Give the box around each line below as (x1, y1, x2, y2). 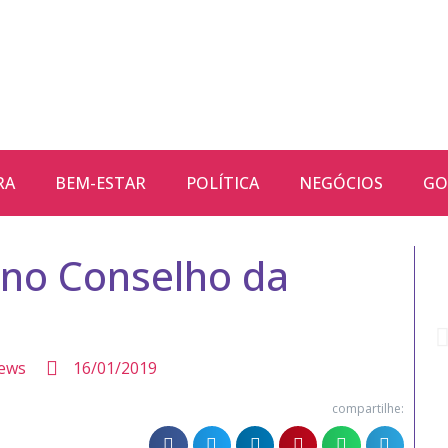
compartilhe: (331, 400, 404, 417)
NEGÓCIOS (299, 172, 383, 194)
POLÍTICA (186, 172, 259, 194)
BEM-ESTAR (55, 172, 146, 194)
